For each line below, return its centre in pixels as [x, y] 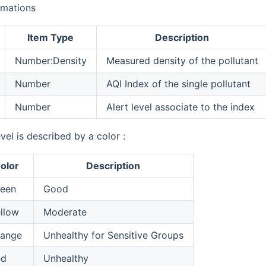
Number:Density [50, 61]
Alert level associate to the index [180, 107]
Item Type [51, 38]
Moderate [65, 212]
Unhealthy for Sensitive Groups [113, 235]
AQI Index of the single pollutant [178, 84]
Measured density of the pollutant [182, 61]
